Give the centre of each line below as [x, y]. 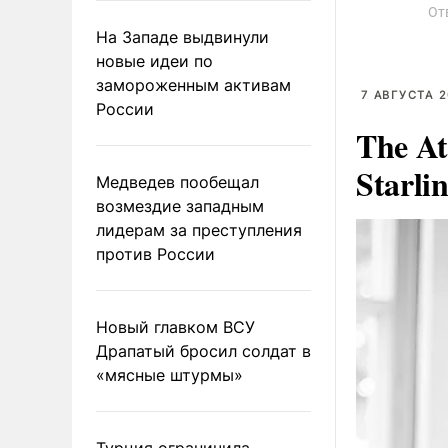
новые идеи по [154, 60]
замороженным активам [193, 84]
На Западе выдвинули [182, 36]
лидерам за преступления [199, 229]
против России [155, 253]
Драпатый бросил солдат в [203, 350]
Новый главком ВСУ [175, 326]
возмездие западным [180, 205]
